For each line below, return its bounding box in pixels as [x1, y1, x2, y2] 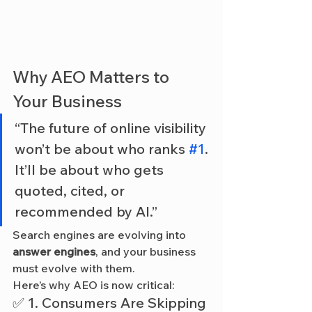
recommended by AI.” [15, 202, 157, 220]
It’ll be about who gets [15, 160, 167, 178]
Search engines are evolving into [13, 227, 189, 242]
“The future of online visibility [15, 118, 210, 136]
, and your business [95, 244, 198, 258]
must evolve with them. [13, 260, 135, 275]
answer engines [13, 244, 95, 258]
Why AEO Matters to [13, 65, 173, 87]
